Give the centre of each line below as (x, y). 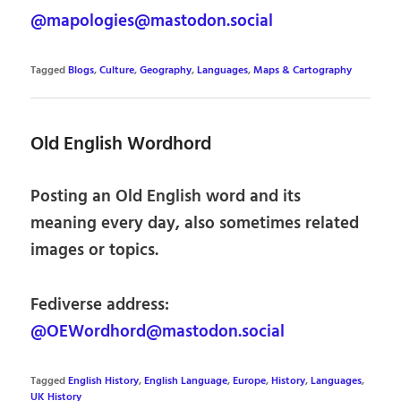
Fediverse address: (100, 305)
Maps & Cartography (303, 71)
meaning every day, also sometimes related (195, 223)
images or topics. (95, 250)
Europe (250, 381)
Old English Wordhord (121, 145)
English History (104, 381)
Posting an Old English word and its (166, 196)
